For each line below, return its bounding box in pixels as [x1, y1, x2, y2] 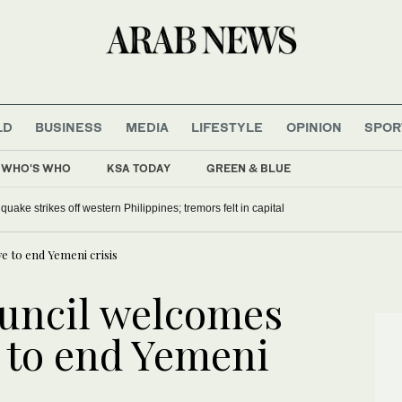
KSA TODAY [107, 161, 170, 175]
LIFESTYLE [191, 118, 264, 135]
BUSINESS [35, 118, 103, 135]
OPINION [285, 118, 342, 135]
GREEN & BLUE [206, 161, 291, 175]
